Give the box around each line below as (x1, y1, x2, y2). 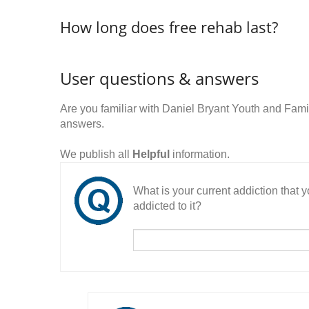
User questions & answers (60, 67, 259, 90)
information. (170, 148, 230, 160)
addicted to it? (133, 200, 201, 212)
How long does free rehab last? (60, 17, 278, 37)
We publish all (60, 148, 132, 160)
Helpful (132, 148, 170, 160)
